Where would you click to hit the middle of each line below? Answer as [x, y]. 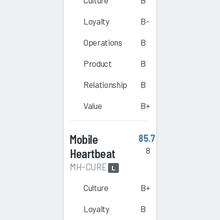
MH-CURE [89, 167]
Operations [103, 42]
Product [98, 64]
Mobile [84, 139]
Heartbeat [93, 154]
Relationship [105, 85]
